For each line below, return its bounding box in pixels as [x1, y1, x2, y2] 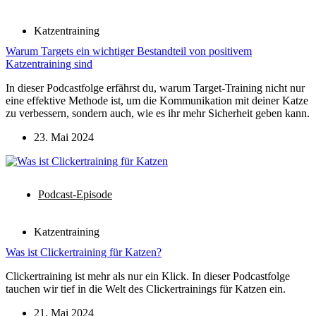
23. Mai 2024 [34, 130, 94, 143]
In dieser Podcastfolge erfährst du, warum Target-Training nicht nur [6, 81, 305, 94]
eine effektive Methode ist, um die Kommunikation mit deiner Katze [6, 94, 308, 107]
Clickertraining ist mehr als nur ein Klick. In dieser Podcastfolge [6, 269, 290, 282]
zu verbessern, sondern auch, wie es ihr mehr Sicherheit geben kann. [6, 107, 310, 119]
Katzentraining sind [6, 57, 92, 70]
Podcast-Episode [38, 188, 112, 200]
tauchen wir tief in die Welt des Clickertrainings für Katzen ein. [6, 282, 286, 295]
